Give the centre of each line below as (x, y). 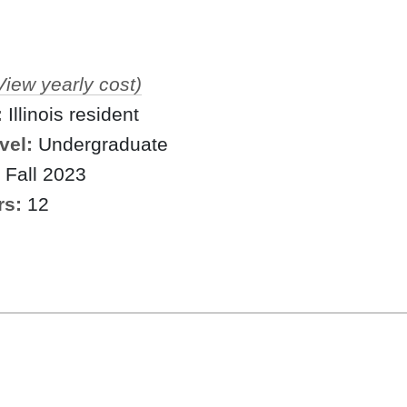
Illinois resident (74, 114)
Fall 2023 (46, 174)
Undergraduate (103, 144)
